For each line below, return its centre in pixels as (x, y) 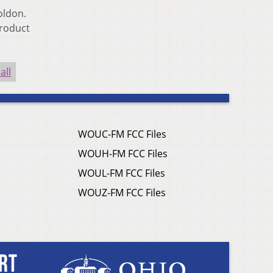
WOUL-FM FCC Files (122, 173)
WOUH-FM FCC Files (123, 154)
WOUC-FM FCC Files (122, 134)
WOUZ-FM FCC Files (122, 193)
